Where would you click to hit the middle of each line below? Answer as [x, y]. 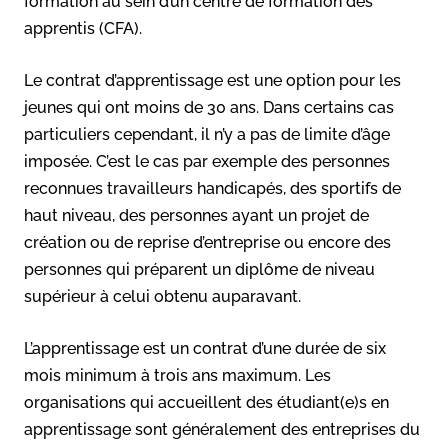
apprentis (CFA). [83, 28]
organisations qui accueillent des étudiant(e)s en [206, 402]
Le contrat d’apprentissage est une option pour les [212, 80]
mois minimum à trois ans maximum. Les [177, 375]
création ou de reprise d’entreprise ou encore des [207, 242]
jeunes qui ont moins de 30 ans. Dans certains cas [209, 107]
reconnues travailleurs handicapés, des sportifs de [212, 188]
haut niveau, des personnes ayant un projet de [196, 215]
